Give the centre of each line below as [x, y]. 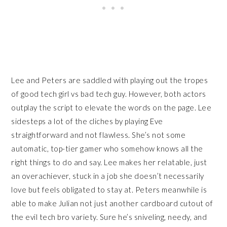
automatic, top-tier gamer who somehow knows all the [107, 148]
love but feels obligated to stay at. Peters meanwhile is [109, 189]
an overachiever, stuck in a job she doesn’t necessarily [108, 176]
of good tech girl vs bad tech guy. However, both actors [109, 93]
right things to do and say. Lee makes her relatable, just [109, 162]
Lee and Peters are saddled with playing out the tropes [110, 80]
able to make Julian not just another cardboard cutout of [112, 203]
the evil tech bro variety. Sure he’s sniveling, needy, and [109, 217]
